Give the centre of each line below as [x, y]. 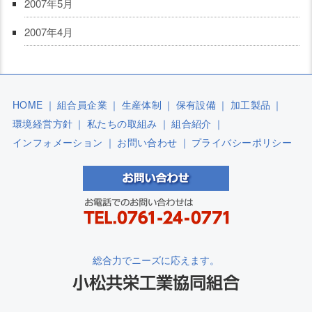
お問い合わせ [147, 142]
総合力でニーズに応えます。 [156, 259]
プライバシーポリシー [242, 142]
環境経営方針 [42, 123]
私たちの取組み [122, 123]
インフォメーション [57, 142]
